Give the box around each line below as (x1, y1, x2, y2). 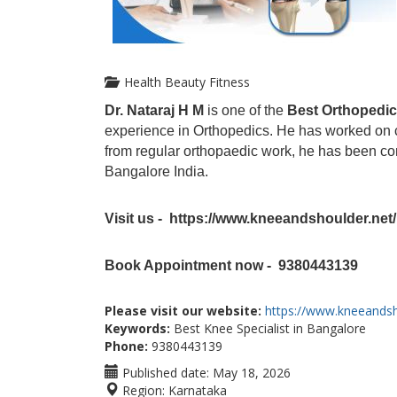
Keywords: (105, 320, 170, 337)
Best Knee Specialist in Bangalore (170, 320, 366, 337)
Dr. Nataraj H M (105, 103, 204, 118)
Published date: (119, 364, 209, 381)
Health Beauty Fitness (117, 74, 250, 90)
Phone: (105, 338, 148, 354)
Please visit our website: (105, 302, 261, 319)
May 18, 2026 (213, 364, 291, 381)
